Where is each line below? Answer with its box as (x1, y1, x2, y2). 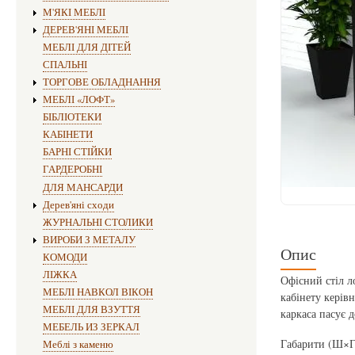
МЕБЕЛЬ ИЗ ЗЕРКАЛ (42, 320, 139, 334)
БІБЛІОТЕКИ (42, 110, 101, 124)
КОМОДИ (42, 250, 87, 264)
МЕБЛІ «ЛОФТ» (42, 93, 115, 107)
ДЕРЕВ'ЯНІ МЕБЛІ (42, 22, 128, 36)
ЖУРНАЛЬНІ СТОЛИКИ (42, 215, 153, 229)
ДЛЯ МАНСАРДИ (42, 180, 123, 194)
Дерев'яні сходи (42, 197, 114, 212)
